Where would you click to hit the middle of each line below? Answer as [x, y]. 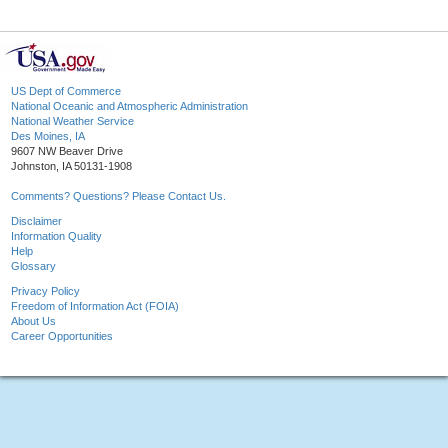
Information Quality [56, 236]
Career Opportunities [62, 336]
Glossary [33, 266]
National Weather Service [72, 121]
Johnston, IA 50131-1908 [71, 166]
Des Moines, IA [48, 136]
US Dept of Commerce [66, 91]
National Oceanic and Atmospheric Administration [129, 106]
